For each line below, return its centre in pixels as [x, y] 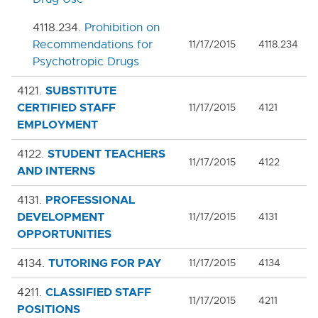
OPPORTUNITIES [64, 234]
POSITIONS [49, 309]
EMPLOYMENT [57, 124]
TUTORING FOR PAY [105, 263]
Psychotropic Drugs [86, 61]
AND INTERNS [56, 170]
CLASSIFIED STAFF [98, 292]
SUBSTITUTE [81, 90]
